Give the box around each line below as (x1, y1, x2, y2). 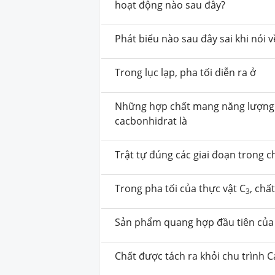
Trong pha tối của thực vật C (115, 182, 246, 195)
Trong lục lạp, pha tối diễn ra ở (115, 66, 257, 79)
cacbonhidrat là (115, 114, 188, 128)
